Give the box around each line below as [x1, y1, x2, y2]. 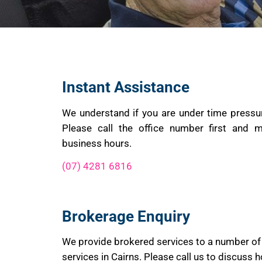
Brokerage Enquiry [62, 207, 190, 225]
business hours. [62, 137, 132, 149]
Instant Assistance [62, 78, 189, 96]
